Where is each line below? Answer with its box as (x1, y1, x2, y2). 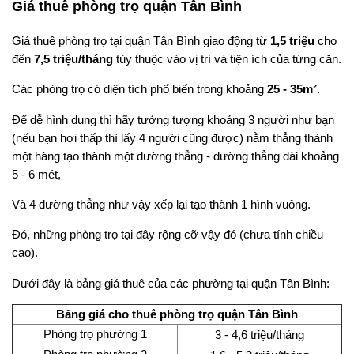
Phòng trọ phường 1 (43, 327, 147, 341)
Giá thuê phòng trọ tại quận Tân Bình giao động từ (12, 33, 270, 47)
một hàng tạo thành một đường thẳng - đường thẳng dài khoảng (12, 149, 339, 163)
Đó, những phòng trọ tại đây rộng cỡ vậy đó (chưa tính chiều (12, 228, 323, 242)
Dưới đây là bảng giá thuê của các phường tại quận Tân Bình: (12, 276, 330, 290)
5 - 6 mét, (12, 167, 61, 181)
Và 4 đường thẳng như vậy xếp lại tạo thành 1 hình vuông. (12, 197, 311, 211)
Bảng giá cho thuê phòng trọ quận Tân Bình (56, 307, 298, 322)
